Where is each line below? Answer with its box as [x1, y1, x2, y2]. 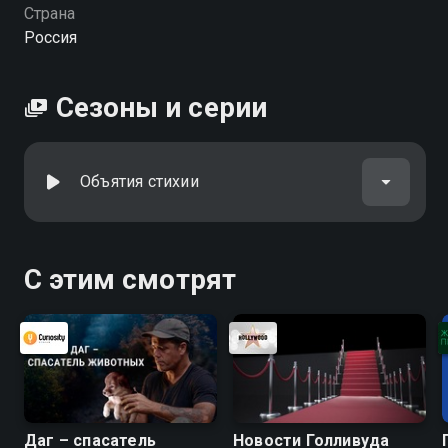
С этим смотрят [24, 263, 236, 296]
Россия [24, 28, 78, 47]
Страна [24, 4, 76, 23]
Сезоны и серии [56, 91, 267, 124]
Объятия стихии [80, 172, 199, 191]
